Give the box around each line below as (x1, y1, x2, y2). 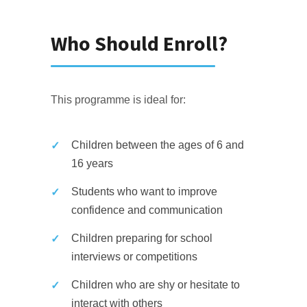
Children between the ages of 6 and (71, 139, 244, 151)
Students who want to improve (71, 186, 217, 197)
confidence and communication (71, 204, 223, 216)
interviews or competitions (71, 251, 197, 262)
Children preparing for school (71, 232, 212, 244)
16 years (71, 158, 113, 169)
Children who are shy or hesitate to (71, 279, 240, 291)
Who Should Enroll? (51, 30, 228, 56)
